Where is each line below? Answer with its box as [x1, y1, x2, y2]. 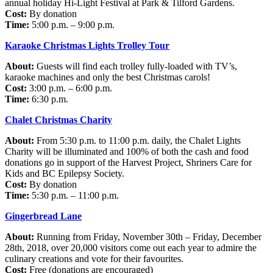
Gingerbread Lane [5, 210, 82, 221]
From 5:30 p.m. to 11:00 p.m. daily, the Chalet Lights [34, 135, 241, 146]
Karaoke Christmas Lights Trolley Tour [5, 40, 169, 51]
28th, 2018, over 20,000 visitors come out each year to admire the [5, 242, 257, 253]
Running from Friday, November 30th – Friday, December [34, 231, 261, 242]
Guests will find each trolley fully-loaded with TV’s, [34, 60, 237, 71]
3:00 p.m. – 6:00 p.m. [27, 82, 112, 93]
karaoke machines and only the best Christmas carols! [5, 71, 210, 82]
